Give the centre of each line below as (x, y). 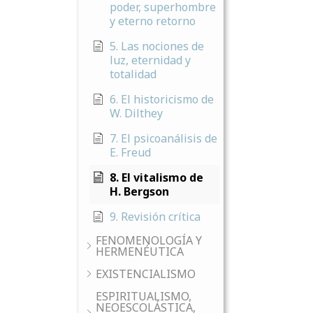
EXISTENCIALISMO (146, 274)
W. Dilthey (136, 113)
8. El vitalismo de (156, 177)
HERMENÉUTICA (140, 252)
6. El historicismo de (162, 99)
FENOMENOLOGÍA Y (149, 240)
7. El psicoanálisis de (163, 138)
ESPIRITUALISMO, (144, 296)
